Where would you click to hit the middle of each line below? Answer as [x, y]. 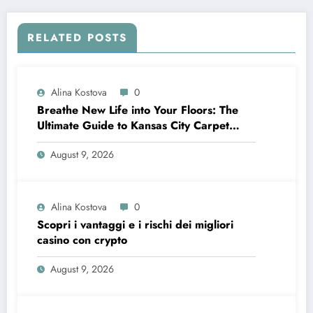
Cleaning [60, 140]
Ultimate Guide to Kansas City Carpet [133, 125]
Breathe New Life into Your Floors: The [138, 110]
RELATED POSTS [77, 37]
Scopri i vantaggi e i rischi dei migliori [135, 224]
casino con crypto [82, 240]
